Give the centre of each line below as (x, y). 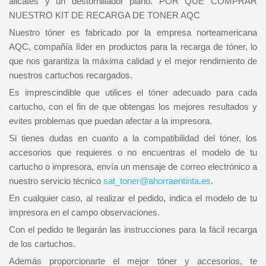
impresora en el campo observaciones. (84, 212)
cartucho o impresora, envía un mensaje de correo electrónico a (133, 166)
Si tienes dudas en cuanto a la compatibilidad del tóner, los (133, 138)
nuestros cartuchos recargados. (71, 75)
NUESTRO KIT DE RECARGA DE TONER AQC (104, 15)
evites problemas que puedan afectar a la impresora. (110, 121)
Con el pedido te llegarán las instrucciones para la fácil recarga (133, 229)
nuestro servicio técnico (56, 180)
